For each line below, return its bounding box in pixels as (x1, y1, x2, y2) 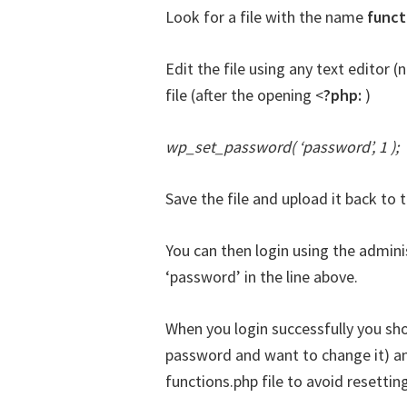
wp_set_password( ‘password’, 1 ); (165, 136, 399, 157)
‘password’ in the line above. (165, 266, 358, 287)
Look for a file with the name (165, 6, 367, 27)
